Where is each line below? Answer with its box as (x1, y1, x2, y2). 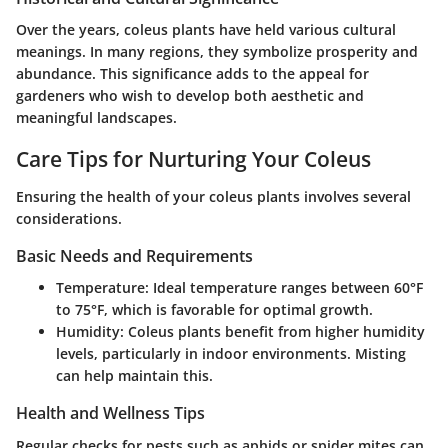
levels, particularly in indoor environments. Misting (56, 344, 406, 364)
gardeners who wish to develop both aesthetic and (16, 85, 364, 105)
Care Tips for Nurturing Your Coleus (16, 144, 371, 173)
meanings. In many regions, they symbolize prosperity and (16, 41, 418, 61)
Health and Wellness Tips (16, 402, 205, 425)
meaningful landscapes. (16, 107, 177, 127)
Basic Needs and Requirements (16, 245, 253, 268)
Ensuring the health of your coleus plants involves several (16, 187, 411, 207)
